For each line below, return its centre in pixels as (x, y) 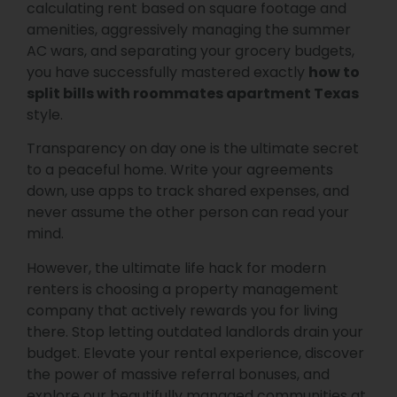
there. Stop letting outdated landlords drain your (195, 331)
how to (334, 72)
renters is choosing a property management (183, 289)
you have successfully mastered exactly (167, 72)
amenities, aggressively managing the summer (189, 30)
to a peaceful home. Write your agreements (180, 170)
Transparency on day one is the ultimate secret (193, 149)
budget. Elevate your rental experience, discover (195, 353)
